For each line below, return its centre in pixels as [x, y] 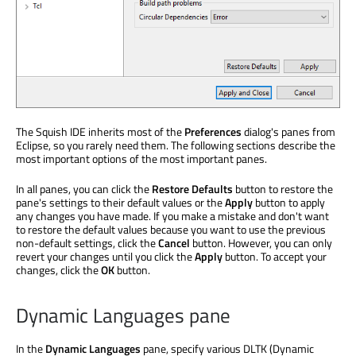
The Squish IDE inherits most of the [100, 131]
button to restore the [283, 188]
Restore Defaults [192, 188]
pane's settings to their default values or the [120, 202]
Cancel [174, 242]
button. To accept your [275, 256]
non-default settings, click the [87, 242]
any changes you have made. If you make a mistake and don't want [172, 215]
